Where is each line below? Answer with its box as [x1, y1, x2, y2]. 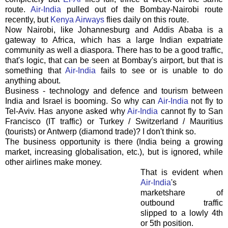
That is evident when [140, 167, 223, 177]
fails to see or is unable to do [96, 66, 223, 75]
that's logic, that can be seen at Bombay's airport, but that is [5, 55, 223, 65]
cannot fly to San [158, 106, 223, 116]
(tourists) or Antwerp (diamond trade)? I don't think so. [5, 127, 196, 136]
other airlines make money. [5, 157, 102, 166]
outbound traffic [140, 198, 223, 207]
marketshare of [140, 188, 223, 197]
